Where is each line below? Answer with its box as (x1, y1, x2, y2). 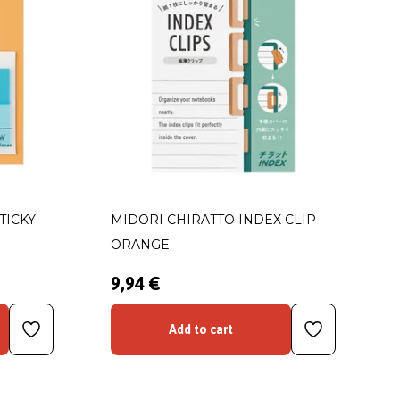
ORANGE (111, 237, 170, 253)
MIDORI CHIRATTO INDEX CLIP (111, 212, 316, 228)
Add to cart (169, 322, 233, 337)
